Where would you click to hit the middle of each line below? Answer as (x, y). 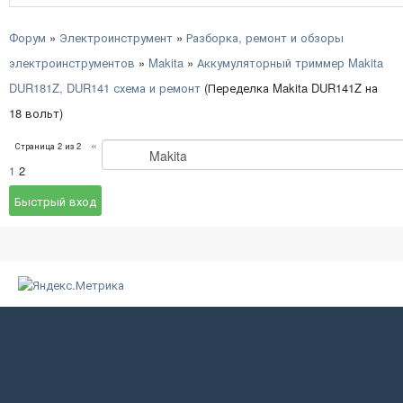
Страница (36, 146)
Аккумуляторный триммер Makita (290, 63)
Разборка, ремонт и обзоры (265, 38)
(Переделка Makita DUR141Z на (291, 88)
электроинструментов (72, 63)
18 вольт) (36, 113)
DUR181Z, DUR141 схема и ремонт (105, 88)
